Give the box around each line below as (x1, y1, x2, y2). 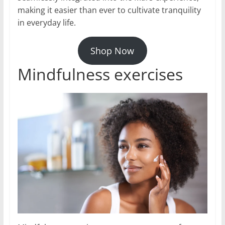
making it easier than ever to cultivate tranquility (17, 5, 201, 16)
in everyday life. (17, 17, 76, 29)
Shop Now (90, 45, 135, 57)
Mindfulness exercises (17, 63, 183, 85)
